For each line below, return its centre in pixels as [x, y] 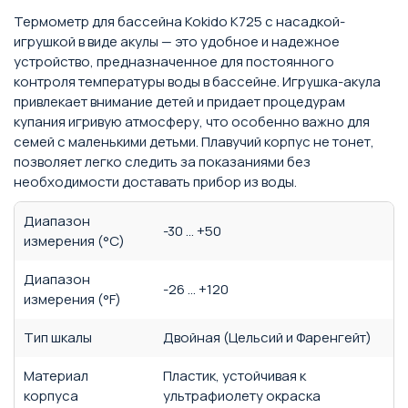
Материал [56, 376]
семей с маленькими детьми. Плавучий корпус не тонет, [194, 142]
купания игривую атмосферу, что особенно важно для [192, 122]
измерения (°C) [74, 241]
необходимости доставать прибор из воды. [155, 182]
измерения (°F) [72, 299]
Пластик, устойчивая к [235, 376]
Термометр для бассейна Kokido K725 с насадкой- [179, 21]
